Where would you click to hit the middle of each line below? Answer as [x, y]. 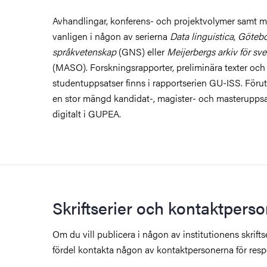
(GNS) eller [142, 51]
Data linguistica [202, 36]
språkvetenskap [84, 51]
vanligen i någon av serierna [111, 36]
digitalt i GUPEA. [87, 113]
